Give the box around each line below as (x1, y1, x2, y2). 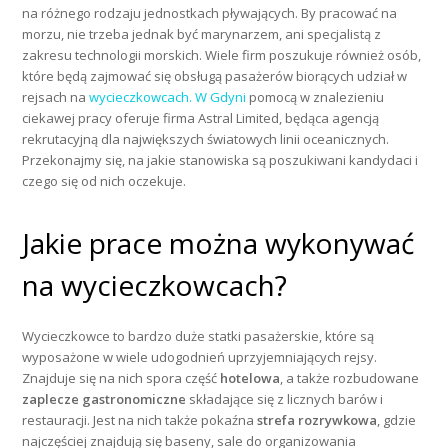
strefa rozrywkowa (257, 411, 378, 430)
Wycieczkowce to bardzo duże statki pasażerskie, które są (22, 327, 375, 346)
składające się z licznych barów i (186, 390, 384, 409)
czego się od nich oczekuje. (22, 172, 187, 191)
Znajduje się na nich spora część (22, 369, 221, 388)
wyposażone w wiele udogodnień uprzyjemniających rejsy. (22, 348, 378, 367)
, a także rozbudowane (280, 369, 420, 388)
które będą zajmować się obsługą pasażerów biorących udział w (22, 67, 408, 86)
